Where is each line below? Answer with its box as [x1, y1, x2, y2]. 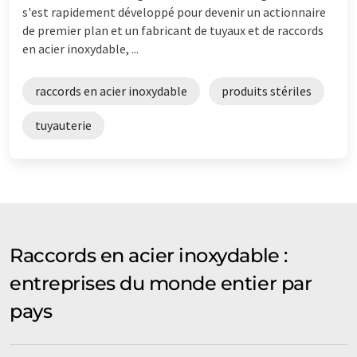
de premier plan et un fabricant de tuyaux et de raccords [22, 22, 324, 38]
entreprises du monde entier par [10, 271, 312, 295]
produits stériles [222, 82, 312, 99]
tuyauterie [35, 116, 92, 133]
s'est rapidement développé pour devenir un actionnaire [22, 3, 326, 20]
